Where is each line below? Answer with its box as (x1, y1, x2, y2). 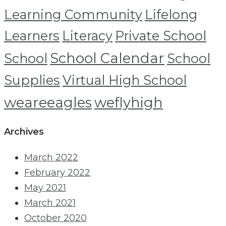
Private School (115, 28, 206, 44)
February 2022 (24, 167, 90, 179)
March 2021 (24, 197, 76, 209)
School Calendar (50, 49, 164, 67)
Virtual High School (63, 72, 187, 88)
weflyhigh (94, 94, 163, 111)
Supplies (4, 72, 60, 88)
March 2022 (24, 152, 78, 163)
